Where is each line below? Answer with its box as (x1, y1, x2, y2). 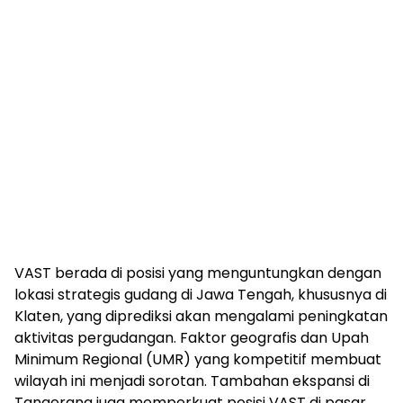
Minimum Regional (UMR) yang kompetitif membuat (14, 349, 381, 371)
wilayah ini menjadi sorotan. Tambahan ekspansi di (14, 371, 370, 392)
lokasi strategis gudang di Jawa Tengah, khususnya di (14, 284, 387, 306)
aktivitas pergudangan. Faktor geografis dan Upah (14, 327, 369, 349)
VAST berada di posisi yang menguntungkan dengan (14, 263, 381, 284)
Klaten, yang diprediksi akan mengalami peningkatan (14, 306, 388, 327)
